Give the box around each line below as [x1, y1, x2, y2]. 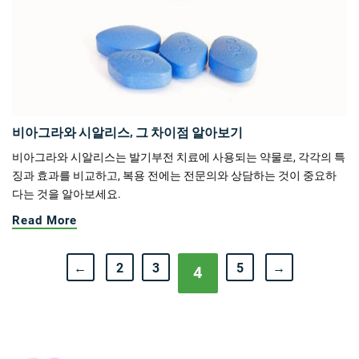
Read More [12, 212, 77, 228]
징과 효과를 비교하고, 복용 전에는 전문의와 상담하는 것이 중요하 [12, 168, 337, 182]
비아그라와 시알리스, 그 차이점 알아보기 [12, 123, 243, 139]
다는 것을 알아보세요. [12, 187, 121, 200]
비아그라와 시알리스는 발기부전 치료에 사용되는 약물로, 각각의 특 [12, 150, 345, 163]
